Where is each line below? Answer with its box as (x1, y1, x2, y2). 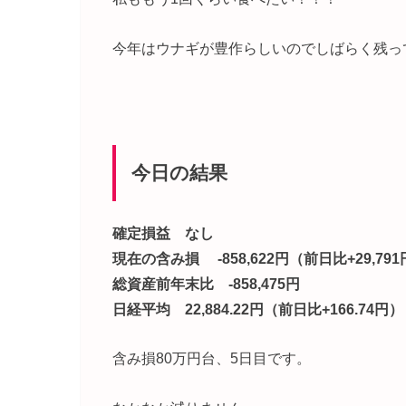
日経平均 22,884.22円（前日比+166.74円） (112, 301, 403, 318)
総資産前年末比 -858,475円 (112, 275, 300, 293)
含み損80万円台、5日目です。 (112, 350, 311, 367)
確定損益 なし (112, 225, 214, 242)
